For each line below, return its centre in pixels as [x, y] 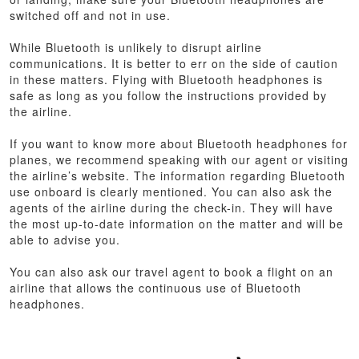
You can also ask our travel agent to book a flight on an [172, 271]
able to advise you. [67, 239]
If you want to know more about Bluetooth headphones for [179, 143]
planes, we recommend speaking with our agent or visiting [179, 159]
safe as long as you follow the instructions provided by [169, 95]
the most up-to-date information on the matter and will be [177, 223]
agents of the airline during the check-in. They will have [172, 207]
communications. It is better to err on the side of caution [174, 63]
